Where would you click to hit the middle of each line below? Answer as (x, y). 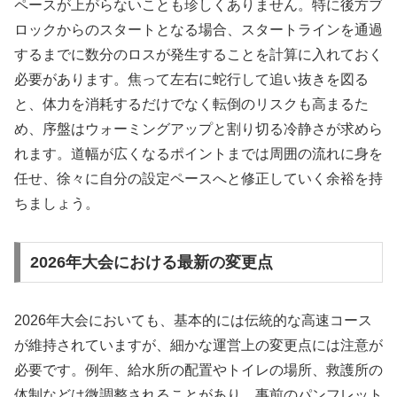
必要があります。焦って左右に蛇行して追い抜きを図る (191, 80)
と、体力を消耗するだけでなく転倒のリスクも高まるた (191, 105)
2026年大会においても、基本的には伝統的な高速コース (193, 320)
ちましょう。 (57, 204)
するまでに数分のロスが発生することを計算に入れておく (198, 55)
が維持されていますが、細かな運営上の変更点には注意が (198, 345)
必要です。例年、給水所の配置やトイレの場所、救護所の (198, 370)
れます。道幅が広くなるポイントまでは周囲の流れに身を (198, 154)
